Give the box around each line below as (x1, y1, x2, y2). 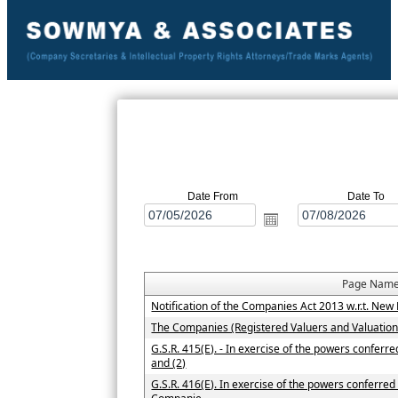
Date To (346, 190, 385, 203)
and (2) (151, 355, 187, 371)
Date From (187, 190, 238, 203)
